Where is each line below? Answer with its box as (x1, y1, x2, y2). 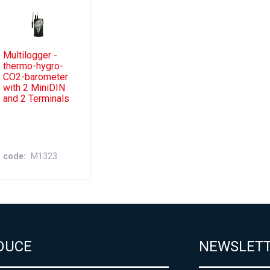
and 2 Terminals (2, 93, 69, 105)
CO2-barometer (2, 71, 68, 83)
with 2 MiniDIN (2, 82, 65, 94)
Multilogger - (2, 49, 57, 61)
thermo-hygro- (2, 60, 63, 72)
